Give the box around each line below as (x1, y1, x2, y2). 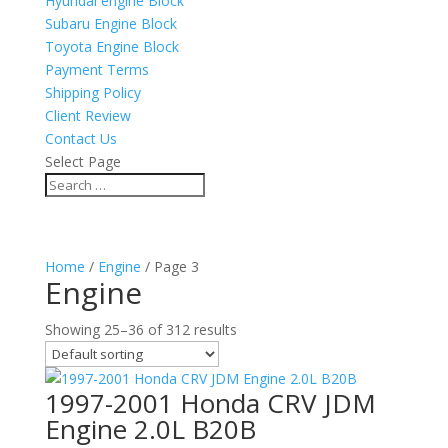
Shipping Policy (44, 83, 141, 102)
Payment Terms (44, 60, 149, 79)
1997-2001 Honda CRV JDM (44, 385, 376, 421)
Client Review (44, 106, 131, 125)
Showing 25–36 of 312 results (44, 320, 237, 339)
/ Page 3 (140, 257, 199, 276)
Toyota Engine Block (44, 37, 179, 56)
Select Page (44, 152, 121, 171)
